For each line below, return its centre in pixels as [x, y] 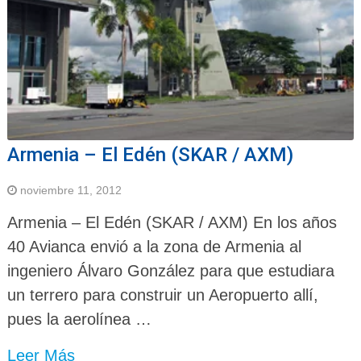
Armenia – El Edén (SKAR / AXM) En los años [172, 222]
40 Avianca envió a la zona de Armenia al [154, 246]
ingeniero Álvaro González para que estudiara [170, 270]
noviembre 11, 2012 [71, 190]
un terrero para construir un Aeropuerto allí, [162, 295]
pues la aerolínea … [79, 319]
